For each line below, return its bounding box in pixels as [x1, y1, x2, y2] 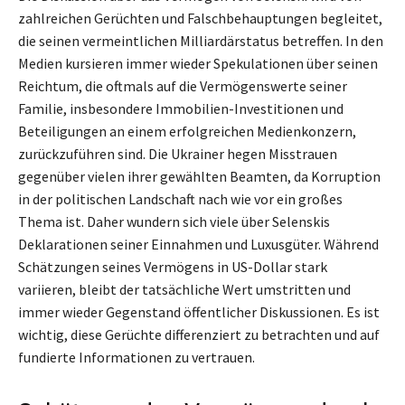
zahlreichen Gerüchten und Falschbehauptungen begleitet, [18, 9, 382, 28]
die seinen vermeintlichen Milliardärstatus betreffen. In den [18, 32, 383, 51]
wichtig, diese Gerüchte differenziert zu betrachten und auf [18, 325, 380, 344]
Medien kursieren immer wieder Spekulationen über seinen [18, 54, 378, 73]
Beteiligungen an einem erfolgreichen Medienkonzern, [18, 122, 356, 141]
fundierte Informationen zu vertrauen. [18, 348, 255, 367]
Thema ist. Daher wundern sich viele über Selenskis [18, 212, 330, 231]
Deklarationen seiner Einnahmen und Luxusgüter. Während [18, 235, 379, 254]
